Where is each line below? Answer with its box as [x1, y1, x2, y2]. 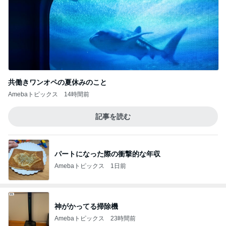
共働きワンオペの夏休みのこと [8, 78, 107, 86]
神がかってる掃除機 [54, 202, 118, 210]
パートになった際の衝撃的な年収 [54, 149, 160, 158]
